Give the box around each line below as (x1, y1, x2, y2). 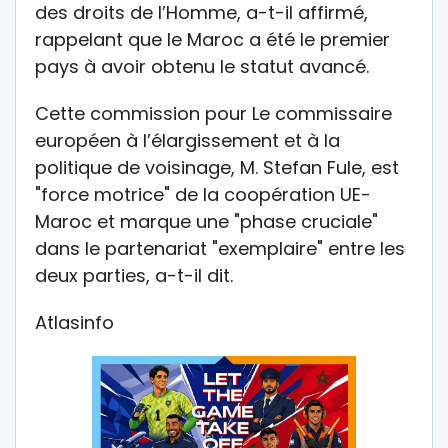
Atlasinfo (35, 310, 114, 336)
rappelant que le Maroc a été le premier (35, 27, 390, 53)
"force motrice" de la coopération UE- (35, 182, 371, 208)
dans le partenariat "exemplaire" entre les (35, 236, 405, 262)
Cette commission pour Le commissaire (35, 101, 392, 127)
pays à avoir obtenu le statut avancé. (35, 54, 369, 80)
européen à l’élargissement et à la (35, 128, 340, 154)
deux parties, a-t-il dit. (35, 263, 233, 289)
